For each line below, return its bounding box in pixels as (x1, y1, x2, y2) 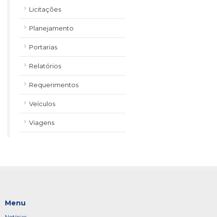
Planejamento (29, 24, 74, 32)
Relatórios (29, 62, 61, 70)
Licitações (29, 5, 61, 13)
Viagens (29, 119, 54, 126)
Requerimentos (29, 81, 78, 89)
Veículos (29, 100, 55, 108)
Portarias (29, 43, 57, 51)
